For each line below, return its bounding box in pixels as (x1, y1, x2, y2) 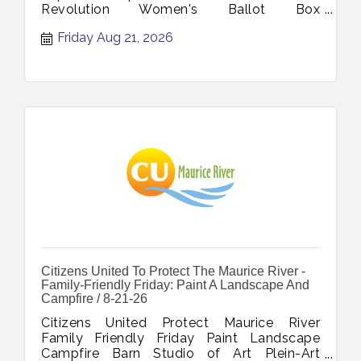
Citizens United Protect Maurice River (41, 315, 320, 331)
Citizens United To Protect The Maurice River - (41, 264, 305, 279)
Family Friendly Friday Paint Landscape (41, 330, 320, 346)
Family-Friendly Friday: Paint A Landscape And (41, 278, 309, 293)
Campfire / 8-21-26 (41, 292, 147, 306)
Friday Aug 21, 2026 (57, 30, 173, 46)
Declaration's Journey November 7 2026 (41, 16, 295, 32)
